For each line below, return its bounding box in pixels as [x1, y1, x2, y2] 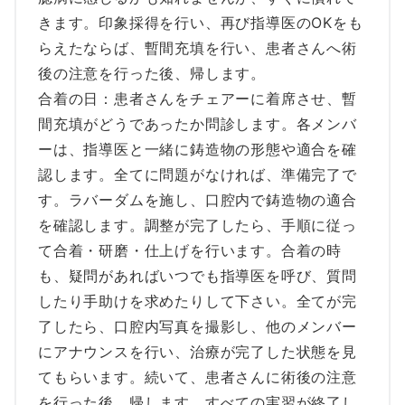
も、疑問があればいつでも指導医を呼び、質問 [38, 267, 357, 285]
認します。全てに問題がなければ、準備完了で [38, 165, 357, 184]
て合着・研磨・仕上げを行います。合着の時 [38, 241, 342, 259]
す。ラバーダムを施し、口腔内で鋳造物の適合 [38, 191, 357, 209]
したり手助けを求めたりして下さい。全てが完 [38, 292, 357, 310]
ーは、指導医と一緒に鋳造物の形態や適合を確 [38, 140, 357, 158]
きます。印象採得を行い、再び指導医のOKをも [38, 14, 363, 32]
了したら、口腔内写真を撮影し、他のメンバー [38, 317, 357, 335]
